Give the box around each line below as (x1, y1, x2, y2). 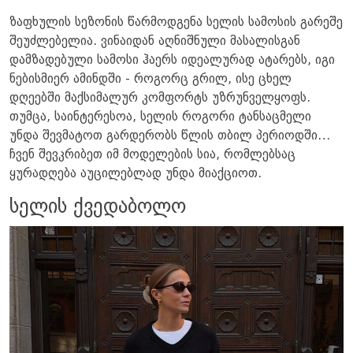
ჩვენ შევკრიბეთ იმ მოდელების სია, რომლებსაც (9, 148, 295, 162)
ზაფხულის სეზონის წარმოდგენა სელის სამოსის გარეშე (9, 16, 343, 29)
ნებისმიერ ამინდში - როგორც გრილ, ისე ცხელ (9, 72, 292, 86)
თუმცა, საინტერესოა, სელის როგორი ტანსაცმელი (9, 110, 311, 124)
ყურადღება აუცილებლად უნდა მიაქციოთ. (9, 167, 262, 180)
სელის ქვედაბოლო (9, 197, 186, 217)
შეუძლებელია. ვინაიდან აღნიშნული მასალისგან (9, 35, 300, 48)
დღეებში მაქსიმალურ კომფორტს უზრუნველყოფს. (9, 91, 310, 105)
